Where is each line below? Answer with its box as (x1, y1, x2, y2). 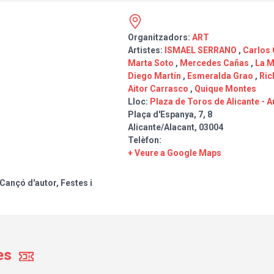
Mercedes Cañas (180, 58, 249, 68)
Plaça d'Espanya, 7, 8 (128, 109, 212, 120)
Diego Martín (128, 71, 181, 81)
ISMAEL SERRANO (165, 45, 237, 56)
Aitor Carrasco (128, 84, 188, 94)
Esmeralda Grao (187, 71, 253, 81)
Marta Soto (128, 58, 174, 68)
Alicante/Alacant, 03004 (128, 122, 223, 133)
